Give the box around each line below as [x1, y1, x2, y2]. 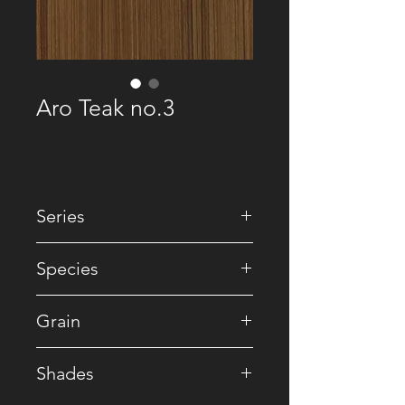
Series [36, 205, 85, 227]
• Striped [36, 348, 92, 364]
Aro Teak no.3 [36, 94, 174, 121]
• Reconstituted [36, 296, 126, 312]
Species [36, 258, 99, 279]
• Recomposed [36, 243, 125, 259]
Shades [36, 363, 94, 384]
